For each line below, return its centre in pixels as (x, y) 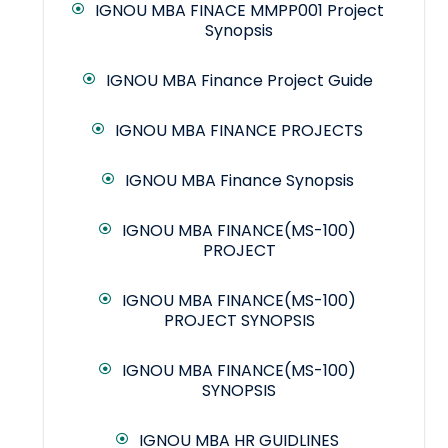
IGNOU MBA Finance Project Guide (239, 81)
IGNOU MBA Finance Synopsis (239, 181)
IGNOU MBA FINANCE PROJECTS (239, 131)
